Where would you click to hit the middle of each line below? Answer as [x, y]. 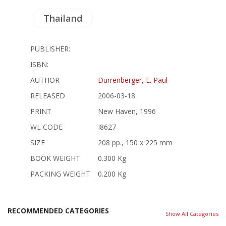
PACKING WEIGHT [60, 174]
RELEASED [48, 95]
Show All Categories [192, 213]
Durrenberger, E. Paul [133, 80]
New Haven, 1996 [127, 111]
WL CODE [46, 127]
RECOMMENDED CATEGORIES [58, 210]
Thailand [63, 18]
